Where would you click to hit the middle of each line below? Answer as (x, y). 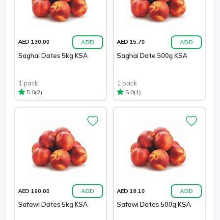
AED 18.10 (131, 191)
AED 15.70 (131, 42)
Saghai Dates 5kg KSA (53, 55)
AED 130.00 (34, 42)
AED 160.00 (34, 191)
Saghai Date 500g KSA (152, 55)
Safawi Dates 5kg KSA (53, 205)
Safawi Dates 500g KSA (154, 205)
